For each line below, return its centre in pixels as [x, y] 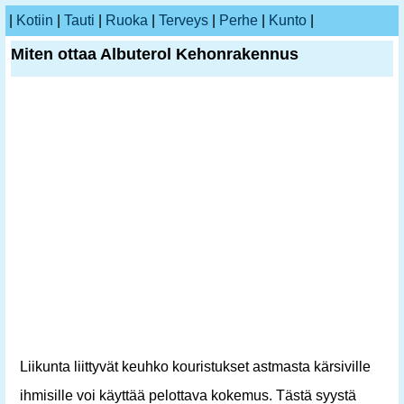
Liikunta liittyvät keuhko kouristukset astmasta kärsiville [195, 367]
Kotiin [35, 20]
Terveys [184, 20]
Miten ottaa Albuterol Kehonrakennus [155, 54]
